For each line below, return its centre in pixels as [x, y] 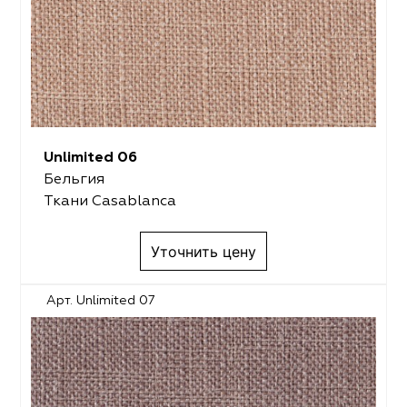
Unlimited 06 [90, 159]
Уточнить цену [203, 251]
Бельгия [74, 180]
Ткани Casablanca [109, 202]
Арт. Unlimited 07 [101, 300]
